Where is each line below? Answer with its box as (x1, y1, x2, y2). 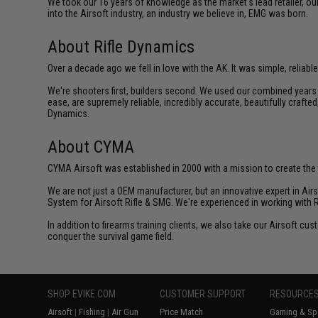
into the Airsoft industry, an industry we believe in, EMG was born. (48, 8, 309, 19)
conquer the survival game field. (48, 231, 175, 242)
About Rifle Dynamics (48, 37, 195, 57)
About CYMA (48, 137, 135, 157)
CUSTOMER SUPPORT (160, 288, 246, 300)
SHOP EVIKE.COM (48, 288, 116, 300)
